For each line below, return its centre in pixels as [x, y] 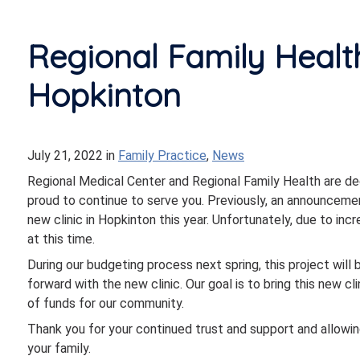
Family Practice [162, 155]
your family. [59, 348]
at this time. [63, 239]
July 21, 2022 [67, 155]
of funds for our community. [106, 303]
